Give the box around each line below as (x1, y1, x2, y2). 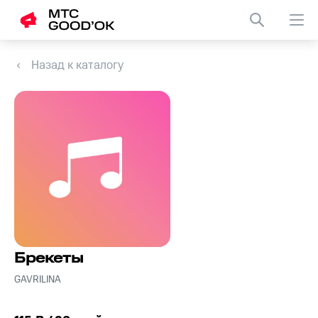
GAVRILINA (14, 274, 61, 286)
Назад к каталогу (31, 58, 124, 72)
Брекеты (14, 250, 83, 268)
